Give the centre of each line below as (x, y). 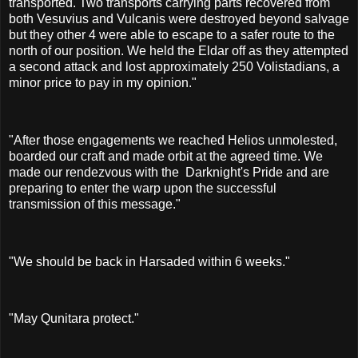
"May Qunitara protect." (74, 319)
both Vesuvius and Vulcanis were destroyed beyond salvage (179, 19)
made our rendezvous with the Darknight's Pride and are (169, 173)
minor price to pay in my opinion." (103, 83)
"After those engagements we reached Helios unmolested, (173, 141)
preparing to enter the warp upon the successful (143, 189)
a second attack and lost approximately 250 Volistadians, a (174, 67)
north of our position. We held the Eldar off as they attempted (179, 51)
